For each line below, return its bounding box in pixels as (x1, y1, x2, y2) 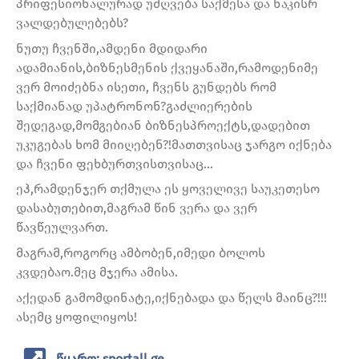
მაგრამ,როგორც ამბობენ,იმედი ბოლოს (16, 245, 265, 261)
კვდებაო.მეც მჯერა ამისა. (16, 264, 178, 280)
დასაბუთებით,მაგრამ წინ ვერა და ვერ (16, 200, 257, 216)
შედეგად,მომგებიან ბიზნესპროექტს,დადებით (16, 117, 310, 133)
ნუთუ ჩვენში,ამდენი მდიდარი (16, 40, 208, 56)
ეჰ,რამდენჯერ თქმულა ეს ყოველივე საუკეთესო (16, 181, 320, 197)
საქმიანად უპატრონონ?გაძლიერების (16, 98, 252, 114)
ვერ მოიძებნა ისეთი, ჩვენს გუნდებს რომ (16, 79, 276, 95)
